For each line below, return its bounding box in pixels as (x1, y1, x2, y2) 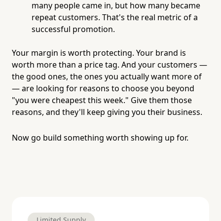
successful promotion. (32, 23, 115, 35)
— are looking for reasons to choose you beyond (12, 82, 194, 94)
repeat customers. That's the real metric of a (32, 11, 198, 23)
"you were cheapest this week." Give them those (12, 94, 192, 106)
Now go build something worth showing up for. (12, 132, 188, 143)
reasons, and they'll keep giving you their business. (12, 106, 202, 117)
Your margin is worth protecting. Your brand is (12, 47, 186, 58)
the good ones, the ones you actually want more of (12, 71, 202, 82)
